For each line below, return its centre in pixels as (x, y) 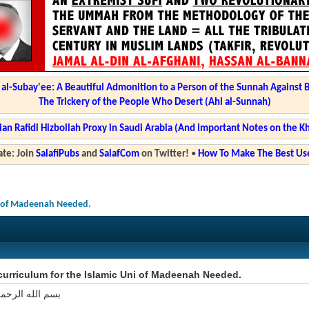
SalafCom (119, 154)
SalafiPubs (57, 154)
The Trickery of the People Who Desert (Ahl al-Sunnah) (154, 102)
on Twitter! (164, 154)
